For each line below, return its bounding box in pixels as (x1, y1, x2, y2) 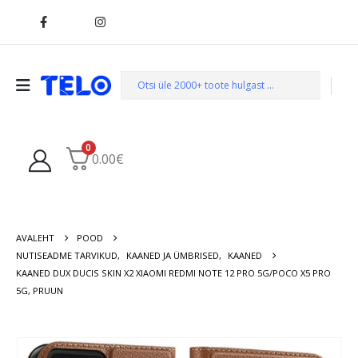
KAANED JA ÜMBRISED (126, 249, 219, 261)
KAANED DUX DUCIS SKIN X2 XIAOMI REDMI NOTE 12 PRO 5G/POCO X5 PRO (16, 266, 331, 279)
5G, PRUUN (16, 284, 63, 296)
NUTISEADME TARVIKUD (16, 249, 117, 261)
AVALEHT (16, 231, 54, 244)
